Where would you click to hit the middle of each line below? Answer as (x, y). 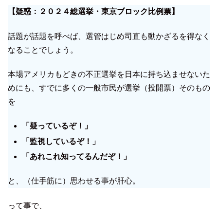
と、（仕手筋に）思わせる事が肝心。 (74, 181)
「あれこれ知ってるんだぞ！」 (77, 156)
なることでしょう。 (43, 50)
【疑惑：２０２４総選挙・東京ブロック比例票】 (93, 12)
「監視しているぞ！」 (61, 141)
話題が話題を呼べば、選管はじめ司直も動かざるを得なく (109, 36)
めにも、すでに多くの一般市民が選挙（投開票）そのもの (109, 88)
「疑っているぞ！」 (57, 126)
